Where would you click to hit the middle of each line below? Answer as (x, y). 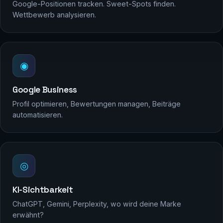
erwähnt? (28, 215)
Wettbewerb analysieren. (54, 15)
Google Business (45, 90)
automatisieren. (38, 115)
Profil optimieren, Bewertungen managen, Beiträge (97, 104)
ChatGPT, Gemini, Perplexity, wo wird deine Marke (97, 204)
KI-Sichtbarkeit (43, 190)
